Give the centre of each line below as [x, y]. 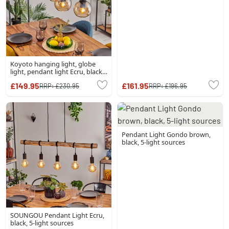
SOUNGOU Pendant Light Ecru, [57, 215]
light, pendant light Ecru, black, [57, 72]
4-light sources [32, 79]
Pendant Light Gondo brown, [166, 134]
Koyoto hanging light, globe [53, 64]
